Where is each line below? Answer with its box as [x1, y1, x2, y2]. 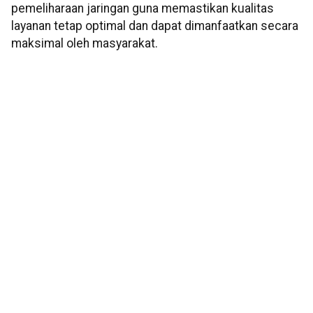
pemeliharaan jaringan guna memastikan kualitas [11, 1, 274, 16]
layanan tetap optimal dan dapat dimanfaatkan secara [11, 19, 298, 34]
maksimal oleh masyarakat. [11, 36, 158, 51]
